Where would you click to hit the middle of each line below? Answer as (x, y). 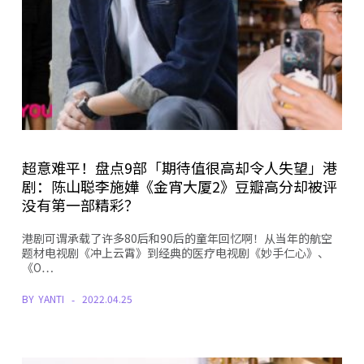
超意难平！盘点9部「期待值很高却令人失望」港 (179, 168)
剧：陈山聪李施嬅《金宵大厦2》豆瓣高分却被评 (179, 186)
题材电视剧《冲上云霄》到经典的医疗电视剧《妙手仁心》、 (175, 253)
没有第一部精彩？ (80, 205)
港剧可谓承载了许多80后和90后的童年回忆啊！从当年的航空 (177, 238)
